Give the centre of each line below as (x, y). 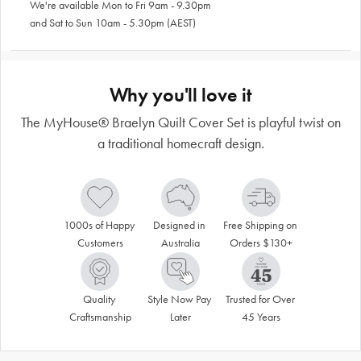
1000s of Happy (99, 225)
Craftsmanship (100, 317)
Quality (99, 299)
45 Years (261, 317)
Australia (180, 243)
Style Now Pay (179, 299)
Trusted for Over (260, 299)
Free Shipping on (260, 225)
